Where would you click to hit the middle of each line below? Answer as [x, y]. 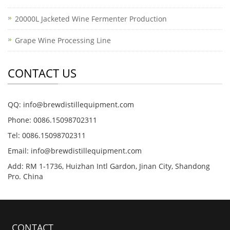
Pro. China [25, 176]
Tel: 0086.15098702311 [47, 135]
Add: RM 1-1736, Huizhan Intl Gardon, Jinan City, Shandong [109, 166]
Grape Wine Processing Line [63, 40]
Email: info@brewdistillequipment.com [75, 151]
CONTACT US [42, 73]
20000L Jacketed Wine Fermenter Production [91, 19]
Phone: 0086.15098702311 [52, 120]
